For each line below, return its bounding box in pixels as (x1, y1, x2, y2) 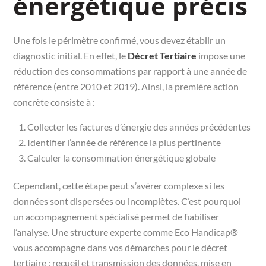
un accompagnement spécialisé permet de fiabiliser (13, 210, 220, 222)
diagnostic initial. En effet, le (13, 49, 128, 61)
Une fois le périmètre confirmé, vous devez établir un (13, 34, 226, 46)
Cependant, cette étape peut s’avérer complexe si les (13, 179, 225, 191)
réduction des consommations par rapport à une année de (13, 65, 248, 77)
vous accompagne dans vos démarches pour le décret (13, 241, 228, 253)
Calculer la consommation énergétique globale (27, 151, 216, 163)
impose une (197, 49, 246, 61)
